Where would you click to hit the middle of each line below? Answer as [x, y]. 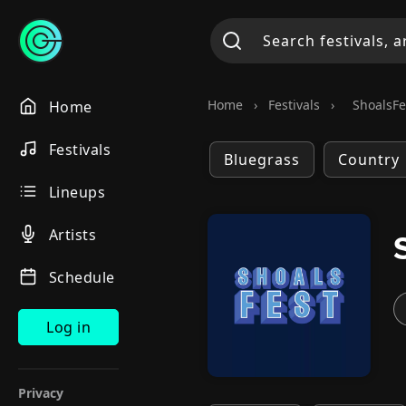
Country [369, 159]
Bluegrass [262, 159]
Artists [72, 235]
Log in [68, 327]
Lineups [77, 192]
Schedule [82, 277]
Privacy [41, 393]
